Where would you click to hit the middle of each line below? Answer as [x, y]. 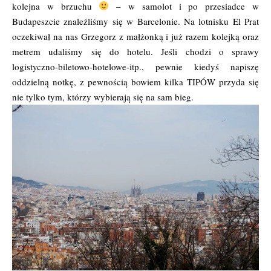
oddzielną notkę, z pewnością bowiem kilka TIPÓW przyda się [135, 81]
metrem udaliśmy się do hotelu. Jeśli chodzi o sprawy [135, 51]
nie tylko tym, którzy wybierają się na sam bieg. [103, 96]
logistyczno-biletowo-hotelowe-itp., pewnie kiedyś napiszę [135, 66]
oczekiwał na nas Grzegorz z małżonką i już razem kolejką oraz [135, 36]
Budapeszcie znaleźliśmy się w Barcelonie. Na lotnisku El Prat [135, 21]
